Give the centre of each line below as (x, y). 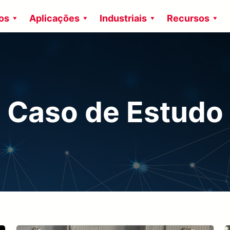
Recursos (188, 18)
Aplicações (54, 18)
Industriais (123, 18)
